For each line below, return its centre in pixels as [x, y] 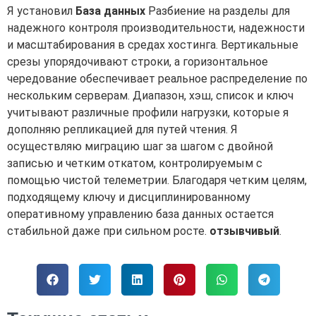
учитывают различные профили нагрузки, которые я [148, 112]
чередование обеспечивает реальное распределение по [157, 78]
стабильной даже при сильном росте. [108, 231]
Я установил [41, 11]
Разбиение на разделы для [218, 11]
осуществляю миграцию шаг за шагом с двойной [140, 146]
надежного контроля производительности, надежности [156, 28]
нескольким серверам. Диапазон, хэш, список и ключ [150, 95]
